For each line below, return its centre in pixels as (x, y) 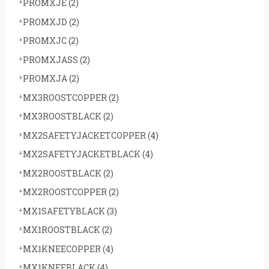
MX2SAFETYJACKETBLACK (82, 154)
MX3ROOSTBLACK (63, 116)
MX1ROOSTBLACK (62, 230)
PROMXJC (45, 41)
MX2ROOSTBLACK (63, 173)
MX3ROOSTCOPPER (65, 97)
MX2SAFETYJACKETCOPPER (85, 135)
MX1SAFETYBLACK (65, 211)
